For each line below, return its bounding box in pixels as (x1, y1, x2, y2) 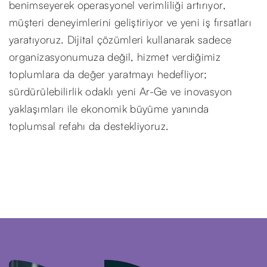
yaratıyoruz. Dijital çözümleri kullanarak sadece (9, 33, 232, 46)
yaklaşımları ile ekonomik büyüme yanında (9, 102, 209, 115)
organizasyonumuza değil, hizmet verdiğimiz (9, 50, 221, 63)
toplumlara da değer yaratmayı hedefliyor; (9, 67, 207, 80)
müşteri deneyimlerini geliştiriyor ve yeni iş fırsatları (9, 15, 252, 29)
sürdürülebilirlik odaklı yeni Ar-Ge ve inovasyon (9, 85, 232, 98)
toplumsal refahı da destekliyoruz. (9, 119, 169, 132)
